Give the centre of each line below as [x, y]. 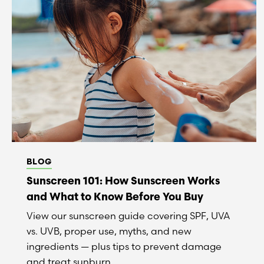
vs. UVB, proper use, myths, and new [109, 231]
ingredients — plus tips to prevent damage [124, 246]
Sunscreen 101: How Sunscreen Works [123, 181]
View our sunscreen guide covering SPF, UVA [128, 216]
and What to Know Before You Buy [115, 197]
